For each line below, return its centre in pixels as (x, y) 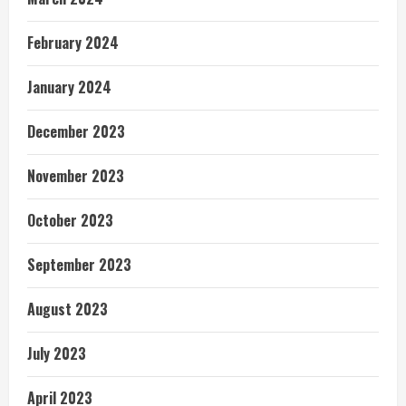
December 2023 (76, 131)
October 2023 (70, 220)
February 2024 (73, 42)
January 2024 (69, 87)
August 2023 (68, 309)
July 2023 (57, 353)
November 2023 (76, 175)
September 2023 (79, 264)
